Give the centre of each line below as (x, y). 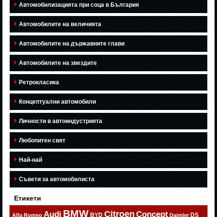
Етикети (28, 198)
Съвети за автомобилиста (57, 179)
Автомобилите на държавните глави (72, 44)
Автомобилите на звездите (58, 63)
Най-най (31, 160)
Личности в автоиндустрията (61, 121)
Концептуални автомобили (58, 102)
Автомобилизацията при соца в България (79, 5)
